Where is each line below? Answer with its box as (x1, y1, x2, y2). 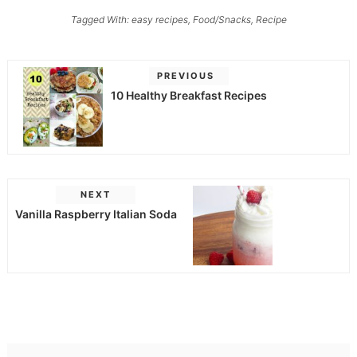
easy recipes (131, 13, 188, 25)
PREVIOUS (156, 70, 214, 82)
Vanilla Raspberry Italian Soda (14, 207, 177, 222)
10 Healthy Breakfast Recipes (110, 88, 267, 103)
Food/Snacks (192, 13, 251, 25)
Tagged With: (70, 13, 131, 25)
